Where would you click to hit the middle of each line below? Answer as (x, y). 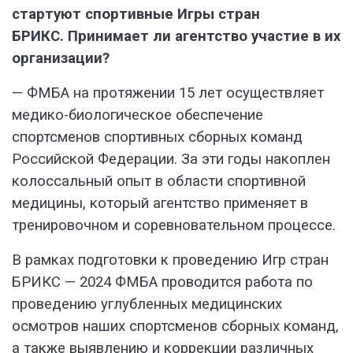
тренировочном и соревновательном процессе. (174, 226)
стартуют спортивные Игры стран (136, 15)
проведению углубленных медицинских (147, 305)
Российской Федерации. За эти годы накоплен (171, 160)
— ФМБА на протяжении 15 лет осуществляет (168, 93)
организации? (61, 59)
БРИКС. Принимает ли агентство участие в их (176, 37)
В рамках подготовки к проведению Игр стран (170, 260)
